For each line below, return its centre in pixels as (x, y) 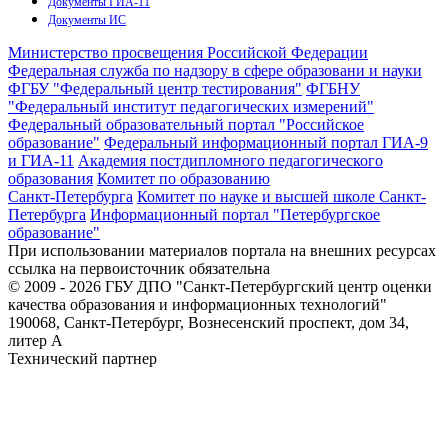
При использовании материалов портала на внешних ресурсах (222, 250)
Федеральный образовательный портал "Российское (186, 124)
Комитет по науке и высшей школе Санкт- (281, 196)
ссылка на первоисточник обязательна (139, 268)
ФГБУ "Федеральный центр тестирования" (155, 88)
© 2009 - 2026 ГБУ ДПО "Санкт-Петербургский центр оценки (220, 286)
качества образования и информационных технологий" (197, 304)
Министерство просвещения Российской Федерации (188, 52)
